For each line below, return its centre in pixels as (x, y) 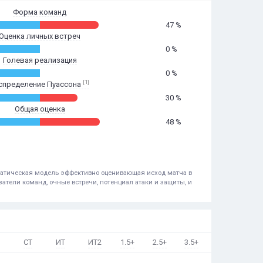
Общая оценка (40, 109)
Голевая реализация (40, 60)
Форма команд (40, 12)
